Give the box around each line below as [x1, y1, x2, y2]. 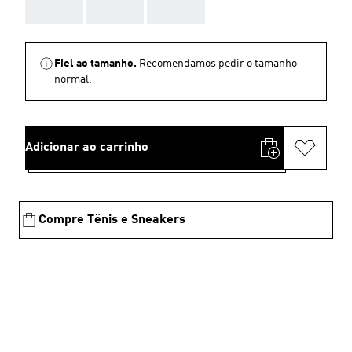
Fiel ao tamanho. [54, 58, 137, 69]
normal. [54, 74, 92, 85]
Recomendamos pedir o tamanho [139, 58, 297, 69]
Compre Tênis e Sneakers [38, 214, 185, 226]
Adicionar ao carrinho [25, 141, 148, 154]
